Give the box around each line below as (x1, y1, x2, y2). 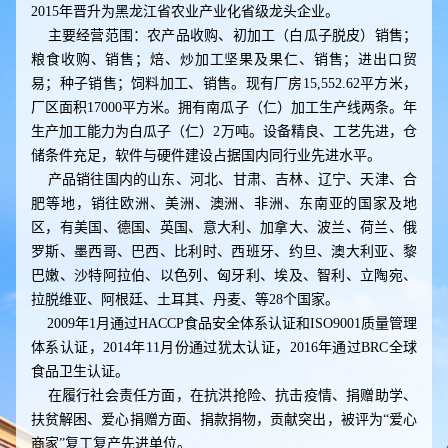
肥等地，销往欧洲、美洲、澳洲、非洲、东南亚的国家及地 (31, 196, 417, 211)
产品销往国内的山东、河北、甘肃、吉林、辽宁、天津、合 (31, 172, 417, 187)
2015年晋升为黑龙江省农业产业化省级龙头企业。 (31, 4, 339, 19)
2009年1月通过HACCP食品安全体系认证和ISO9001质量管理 (31, 316, 417, 331)
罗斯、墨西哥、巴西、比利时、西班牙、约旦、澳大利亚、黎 (31, 244, 417, 259)
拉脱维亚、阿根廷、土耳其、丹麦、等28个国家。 (31, 292, 339, 307)
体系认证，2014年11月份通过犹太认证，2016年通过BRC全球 (31, 340, 417, 355)
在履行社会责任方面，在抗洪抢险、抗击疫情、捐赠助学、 (31, 388, 417, 403)
